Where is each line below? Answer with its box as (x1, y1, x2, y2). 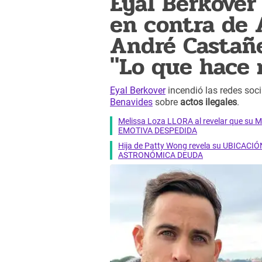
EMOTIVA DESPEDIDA (118, 125, 197, 135)
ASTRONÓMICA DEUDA (118, 150, 203, 160)
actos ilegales (180, 96, 237, 108)
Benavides (110, 96, 153, 108)
